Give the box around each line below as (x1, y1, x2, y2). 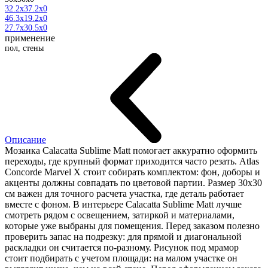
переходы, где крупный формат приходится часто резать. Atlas (5, 156, 259, 167)
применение (5, 33, 55, 44)
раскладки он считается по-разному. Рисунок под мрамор (5, 242, 239, 253)
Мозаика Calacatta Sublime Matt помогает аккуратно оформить (5, 145, 257, 156)
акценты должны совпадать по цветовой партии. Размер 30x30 (5, 178, 262, 188)
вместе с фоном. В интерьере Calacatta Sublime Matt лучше (5, 199, 242, 210)
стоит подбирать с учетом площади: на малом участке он (5, 253, 237, 264)
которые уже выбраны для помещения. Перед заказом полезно (5, 221, 260, 232)
